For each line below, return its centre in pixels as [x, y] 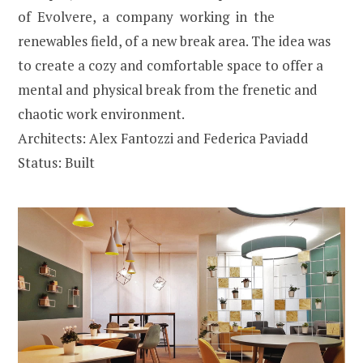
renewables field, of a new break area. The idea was [174, 41]
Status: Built [56, 162]
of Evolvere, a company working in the [146, 17]
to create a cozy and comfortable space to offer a [171, 65]
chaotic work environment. [101, 114]
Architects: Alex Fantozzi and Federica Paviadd [163, 138]
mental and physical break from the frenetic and [168, 90]
